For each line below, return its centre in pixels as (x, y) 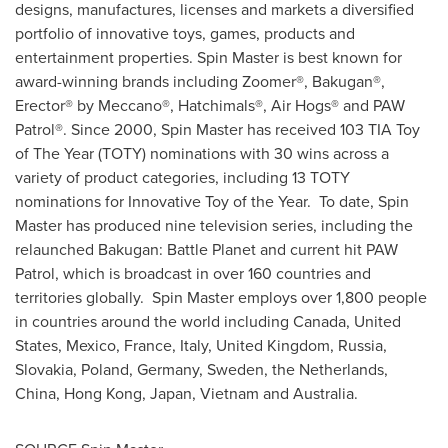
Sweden (235, 369)
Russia (360, 345)
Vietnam (229, 393)
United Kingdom (273, 345)
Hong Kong (103, 393)
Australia (323, 393)
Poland (105, 369)
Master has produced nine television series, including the (214, 225)
